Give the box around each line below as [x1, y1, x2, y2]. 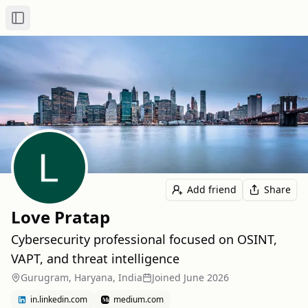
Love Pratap [11, 206, 110, 228]
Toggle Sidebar [16, 16, 87, 30]
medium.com [113, 294, 164, 305]
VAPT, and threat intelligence [11, 250, 179, 267]
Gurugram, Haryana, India [21, 271, 142, 284]
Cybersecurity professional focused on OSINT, [11, 231, 277, 247]
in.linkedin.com [30, 294, 87, 305]
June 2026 [184, 271, 229, 284]
